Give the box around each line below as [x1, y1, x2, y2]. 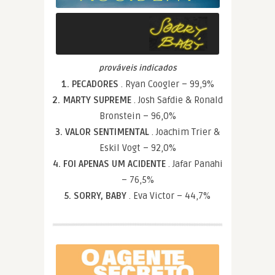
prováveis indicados [98, 63, 177, 73]
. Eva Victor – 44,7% [129, 190, 211, 201]
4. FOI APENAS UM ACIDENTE [52, 158, 168, 169]
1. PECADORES [61, 78, 121, 90]
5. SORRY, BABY [64, 190, 129, 201]
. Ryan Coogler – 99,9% [120, 78, 214, 90]
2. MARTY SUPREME [52, 94, 134, 106]
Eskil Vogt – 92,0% [99, 142, 176, 153]
